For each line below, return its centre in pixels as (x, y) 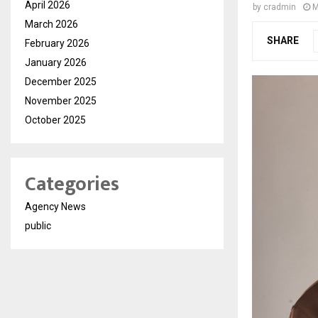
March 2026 (51, 24)
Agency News (55, 207)
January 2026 (56, 62)
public (38, 226)
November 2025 (61, 101)
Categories (72, 184)
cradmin (280, 7)
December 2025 (61, 82)
